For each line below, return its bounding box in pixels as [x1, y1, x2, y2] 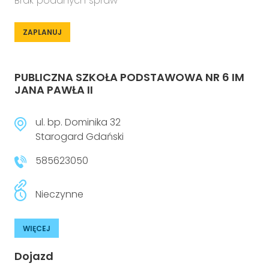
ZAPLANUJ [23, 27, 62, 37]
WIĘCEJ [23, 223, 50, 234]
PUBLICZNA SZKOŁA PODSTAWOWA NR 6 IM [14, 70, 244, 85]
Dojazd [14, 249, 53, 264]
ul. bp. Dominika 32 [35, 115, 121, 129]
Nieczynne [35, 187, 83, 201]
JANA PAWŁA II [14, 82, 93, 97]
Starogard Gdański [35, 130, 124, 144]
